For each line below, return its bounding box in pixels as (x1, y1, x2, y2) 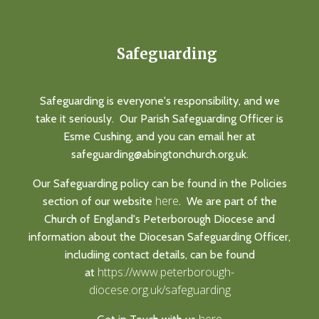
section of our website (42, 194, 155, 208)
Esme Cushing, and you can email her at (63, 129, 256, 143)
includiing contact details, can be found (64, 247, 255, 261)
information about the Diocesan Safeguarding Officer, (28, 229, 291, 244)
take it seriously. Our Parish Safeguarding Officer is (36, 111, 283, 125)
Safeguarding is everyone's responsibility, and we (39, 93, 280, 108)
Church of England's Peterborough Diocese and (44, 211, 275, 226)
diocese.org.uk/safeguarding (88, 281, 231, 298)
